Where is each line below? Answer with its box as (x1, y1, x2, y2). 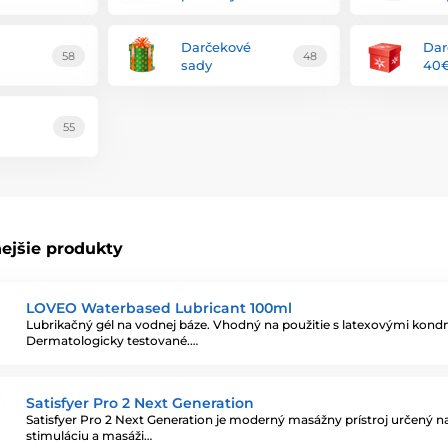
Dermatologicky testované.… (26, 332, 198, 348)
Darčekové (181, 38, 251, 55)
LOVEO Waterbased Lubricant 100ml (26, 298, 292, 317)
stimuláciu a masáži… (26, 427, 152, 443)
